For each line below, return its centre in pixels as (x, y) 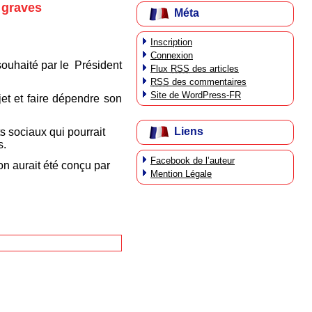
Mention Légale (181, 173)
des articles (214, 68)
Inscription (171, 42)
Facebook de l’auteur (193, 160)
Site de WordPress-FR (196, 95)
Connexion (172, 55)
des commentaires (208, 81)
